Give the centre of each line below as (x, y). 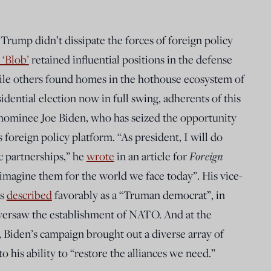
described (29, 194)
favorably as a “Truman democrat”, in (138, 194)
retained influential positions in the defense (130, 59)
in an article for (152, 156)
